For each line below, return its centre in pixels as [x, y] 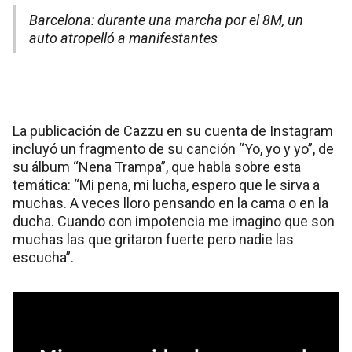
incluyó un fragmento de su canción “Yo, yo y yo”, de [173, 149]
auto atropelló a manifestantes [123, 38]
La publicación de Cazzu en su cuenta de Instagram [173, 131]
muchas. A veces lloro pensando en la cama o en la [170, 203]
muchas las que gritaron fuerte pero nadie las [153, 240]
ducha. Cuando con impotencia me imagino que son [174, 222]
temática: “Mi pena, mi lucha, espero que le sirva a [166, 185]
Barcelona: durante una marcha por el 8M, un [166, 20]
